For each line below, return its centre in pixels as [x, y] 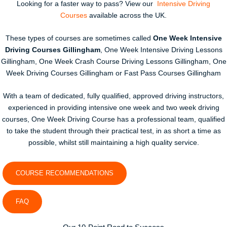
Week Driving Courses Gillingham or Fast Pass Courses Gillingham [113, 73]
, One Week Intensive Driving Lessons [161, 50]
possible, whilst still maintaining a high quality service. [113, 142]
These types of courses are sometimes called [79, 38]
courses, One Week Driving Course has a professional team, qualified [113, 119]
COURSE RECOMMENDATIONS [65, 173]
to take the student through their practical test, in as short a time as [113, 131]
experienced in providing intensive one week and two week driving [113, 107]
